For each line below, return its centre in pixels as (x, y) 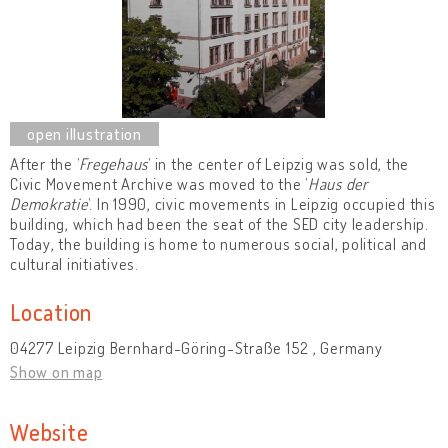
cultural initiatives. (74, 263)
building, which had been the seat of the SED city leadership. (219, 223)
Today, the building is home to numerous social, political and (218, 243)
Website (49, 431)
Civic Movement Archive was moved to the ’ (159, 183)
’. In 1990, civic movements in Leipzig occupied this (261, 203)
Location (51, 311)
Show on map (56, 371)
